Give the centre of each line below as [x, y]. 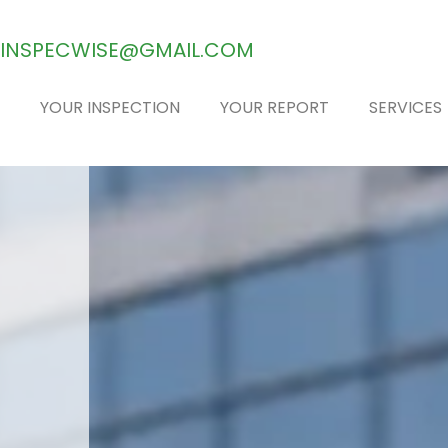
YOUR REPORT [274, 108]
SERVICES [405, 108]
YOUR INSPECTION [109, 108]
